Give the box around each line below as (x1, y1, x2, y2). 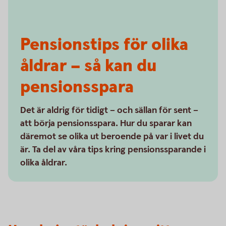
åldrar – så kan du (20, 54, 157, 78)
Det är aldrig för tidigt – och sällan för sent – (20, 104, 198, 116)
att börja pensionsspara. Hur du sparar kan (20, 118, 192, 129)
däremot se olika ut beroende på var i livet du (20, 131, 204, 142)
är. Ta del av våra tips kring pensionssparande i (20, 144, 206, 155)
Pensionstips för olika (20, 33, 188, 56)
